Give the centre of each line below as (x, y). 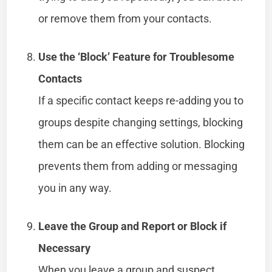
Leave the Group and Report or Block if (133, 226)
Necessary (65, 248)
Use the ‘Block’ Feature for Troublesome (137, 56)
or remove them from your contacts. (125, 18)
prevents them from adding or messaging (138, 166)
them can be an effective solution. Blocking (142, 144)
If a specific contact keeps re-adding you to (141, 100)
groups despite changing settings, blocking (141, 122)
